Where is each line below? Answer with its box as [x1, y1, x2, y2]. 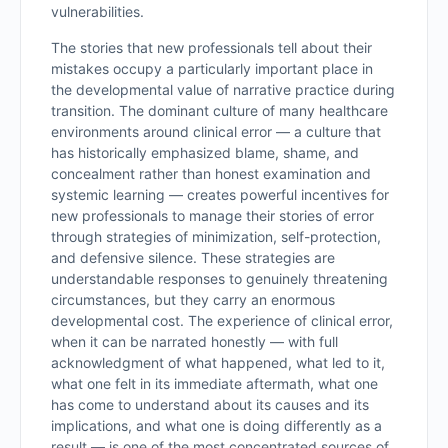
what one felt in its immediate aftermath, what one [51, 375, 378, 392]
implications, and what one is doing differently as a [51, 417, 382, 434]
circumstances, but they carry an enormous [51, 291, 335, 308]
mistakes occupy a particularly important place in [51, 60, 373, 77]
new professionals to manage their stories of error [51, 207, 374, 224]
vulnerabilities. [51, 3, 144, 20]
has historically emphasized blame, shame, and [51, 144, 359, 161]
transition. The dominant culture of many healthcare [51, 102, 388, 119]
